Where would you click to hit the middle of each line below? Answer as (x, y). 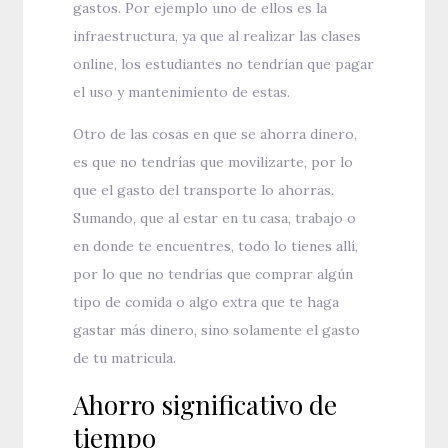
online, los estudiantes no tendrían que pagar (224, 64)
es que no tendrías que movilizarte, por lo (213, 162)
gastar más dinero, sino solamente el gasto (217, 330)
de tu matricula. (125, 358)
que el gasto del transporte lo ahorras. (204, 190)
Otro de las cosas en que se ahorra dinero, (215, 134)
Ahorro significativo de (205, 405)
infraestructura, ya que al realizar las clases (217, 36)
